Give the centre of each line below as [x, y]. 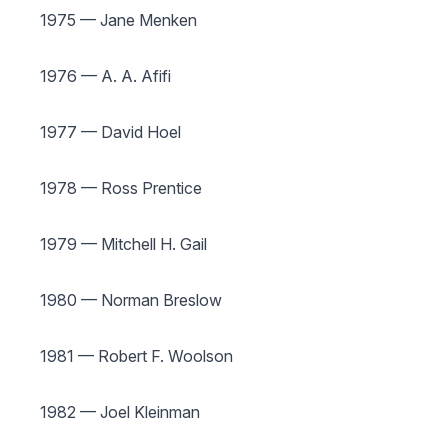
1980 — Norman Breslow [131, 300]
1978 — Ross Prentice [121, 188]
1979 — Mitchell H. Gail [123, 244]
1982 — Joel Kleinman [120, 412]
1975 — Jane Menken [118, 20]
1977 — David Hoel [110, 132]
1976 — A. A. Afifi [105, 76]
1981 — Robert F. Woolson [136, 356]
